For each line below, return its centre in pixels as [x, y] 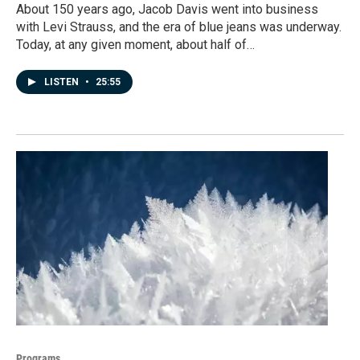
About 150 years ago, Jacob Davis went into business [167, 10]
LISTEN [63, 82]
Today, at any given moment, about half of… [135, 45]
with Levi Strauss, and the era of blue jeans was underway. [179, 27]
